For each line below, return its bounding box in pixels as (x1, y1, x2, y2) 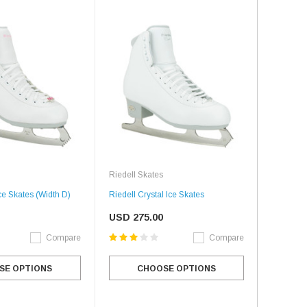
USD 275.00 (108, 212, 163, 223)
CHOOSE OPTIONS (136, 264, 216, 274)
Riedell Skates (108, 170, 163, 180)
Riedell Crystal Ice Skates (108, 190, 204, 200)
